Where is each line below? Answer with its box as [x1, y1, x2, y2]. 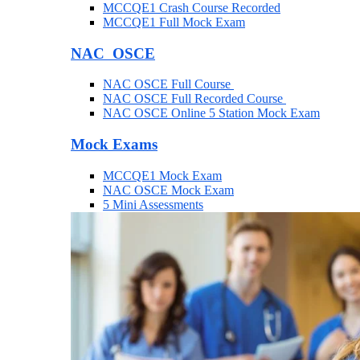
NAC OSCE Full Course [103, 77, 234, 92]
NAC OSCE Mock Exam [103, 182, 234, 197]
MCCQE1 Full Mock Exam [103, 14, 245, 29]
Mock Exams [71, 136, 157, 153]
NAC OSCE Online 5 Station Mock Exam [103, 106, 320, 121]
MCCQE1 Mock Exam [103, 168, 222, 182]
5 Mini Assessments [103, 197, 203, 211]
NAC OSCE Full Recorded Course [103, 92, 286, 106]
